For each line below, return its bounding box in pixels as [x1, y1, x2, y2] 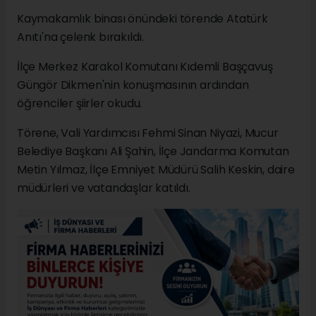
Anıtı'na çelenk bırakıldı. [17, 28, 145, 45]
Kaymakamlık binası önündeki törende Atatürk [17, 10, 268, 27]
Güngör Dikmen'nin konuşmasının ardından [17, 76, 249, 93]
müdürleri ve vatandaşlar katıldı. [17, 179, 190, 196]
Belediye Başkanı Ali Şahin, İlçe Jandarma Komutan [17, 142, 289, 159]
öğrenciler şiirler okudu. [17, 95, 142, 111]
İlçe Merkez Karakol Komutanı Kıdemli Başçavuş [17, 58, 273, 75]
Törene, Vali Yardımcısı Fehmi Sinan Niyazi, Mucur [17, 124, 279, 141]
